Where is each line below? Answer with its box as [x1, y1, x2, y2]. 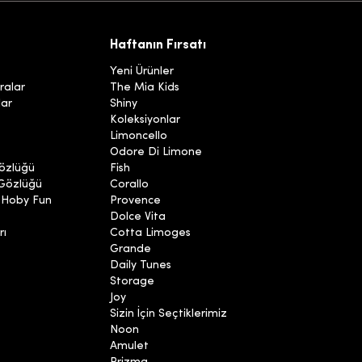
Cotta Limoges [110, 227, 191, 240]
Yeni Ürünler [110, 65, 174, 78]
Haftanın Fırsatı [110, 39, 206, 53]
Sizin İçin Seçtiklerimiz [110, 308, 227, 321]
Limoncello [110, 130, 167, 143]
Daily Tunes [110, 259, 171, 272]
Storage [110, 276, 154, 288]
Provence [110, 195, 161, 208]
